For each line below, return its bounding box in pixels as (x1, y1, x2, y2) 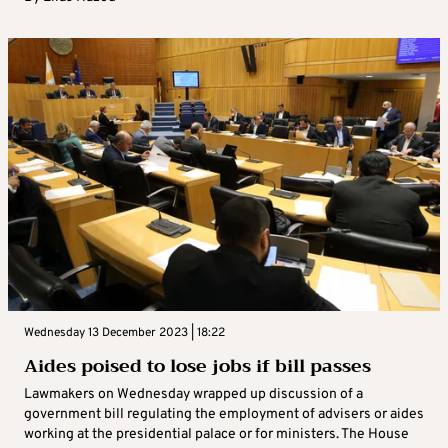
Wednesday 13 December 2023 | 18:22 (24, 325, 225, 342)
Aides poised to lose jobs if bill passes (24, 350, 371, 383)
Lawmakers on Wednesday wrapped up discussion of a (24, 386, 363, 404)
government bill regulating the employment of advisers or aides (24, 406, 424, 424)
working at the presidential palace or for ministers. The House (24, 426, 409, 444)
